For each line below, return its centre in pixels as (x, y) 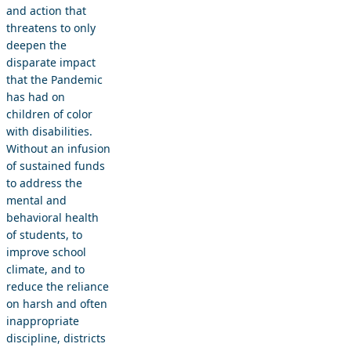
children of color (49, 114)
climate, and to (45, 269)
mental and (36, 200)
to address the (44, 183)
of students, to (44, 234)
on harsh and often (57, 303)
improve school (46, 251)
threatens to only (51, 27)
